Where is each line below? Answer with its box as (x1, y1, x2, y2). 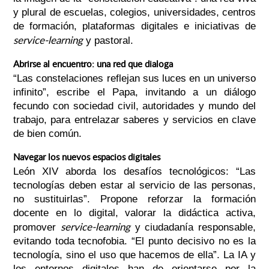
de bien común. (13, 128, 82, 140)
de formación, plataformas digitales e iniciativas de (13, 20, 256, 32)
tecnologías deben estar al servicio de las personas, (13, 180, 256, 192)
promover (13, 222, 61, 234)
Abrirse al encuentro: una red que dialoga (13, 58, 173, 70)
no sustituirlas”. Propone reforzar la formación (13, 193, 256, 205)
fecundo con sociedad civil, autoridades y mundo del (13, 100, 256, 112)
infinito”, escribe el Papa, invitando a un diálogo (13, 86, 256, 98)
